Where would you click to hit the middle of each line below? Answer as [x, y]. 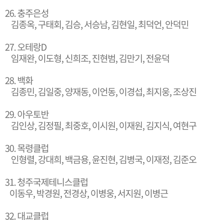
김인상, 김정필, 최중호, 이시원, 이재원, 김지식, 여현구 [101, 125]
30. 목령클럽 [27, 148]
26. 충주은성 [27, 13]
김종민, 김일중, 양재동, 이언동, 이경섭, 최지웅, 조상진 [101, 91]
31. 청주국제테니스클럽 [46, 182]
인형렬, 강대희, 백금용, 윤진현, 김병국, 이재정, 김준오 [101, 159]
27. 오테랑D [26, 47]
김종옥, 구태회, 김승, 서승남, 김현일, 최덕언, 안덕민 [97, 24]
